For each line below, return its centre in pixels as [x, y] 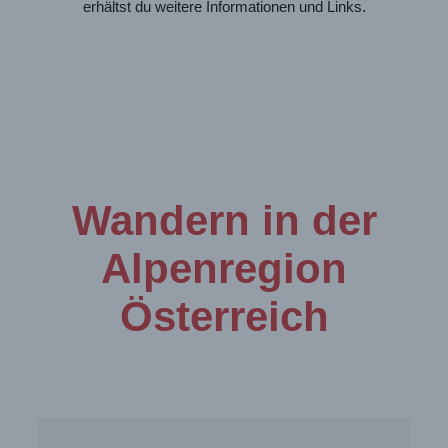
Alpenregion [224, 268]
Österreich [224, 316]
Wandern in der [224, 220]
